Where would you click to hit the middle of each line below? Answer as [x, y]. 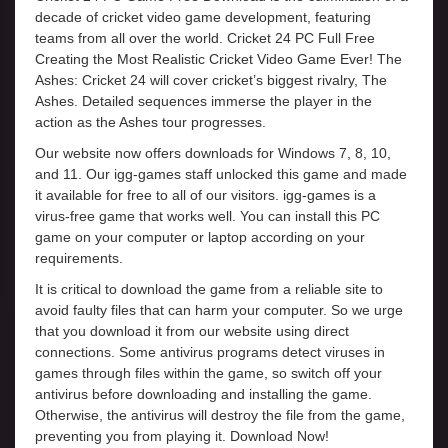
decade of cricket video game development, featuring [203, 17]
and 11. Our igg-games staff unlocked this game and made [221, 174]
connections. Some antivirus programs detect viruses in [210, 352]
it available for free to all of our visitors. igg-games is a [205, 195]
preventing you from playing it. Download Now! [182, 436]
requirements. [79, 258]
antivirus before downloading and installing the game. [203, 394]
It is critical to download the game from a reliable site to [209, 289]
